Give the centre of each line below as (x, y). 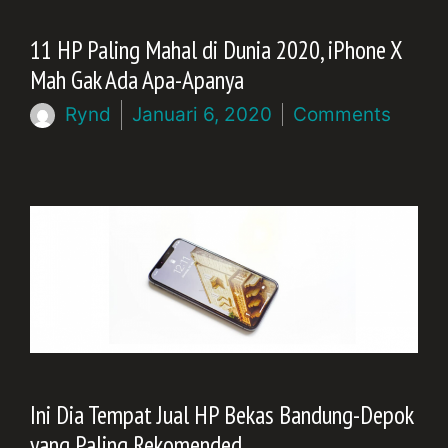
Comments (342, 114)
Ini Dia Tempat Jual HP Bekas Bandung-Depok (221, 415)
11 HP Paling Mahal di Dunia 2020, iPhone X (216, 49)
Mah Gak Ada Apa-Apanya (137, 79)
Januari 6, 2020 (202, 114)
